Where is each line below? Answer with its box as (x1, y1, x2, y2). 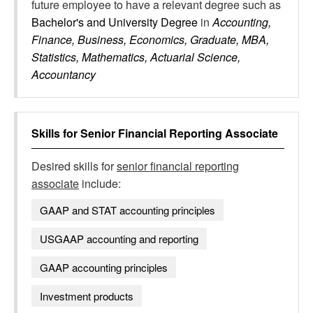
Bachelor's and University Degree (31, 14, 201, 30)
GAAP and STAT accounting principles (40, 203, 215, 217)
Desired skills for (31, 158, 117, 174)
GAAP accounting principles (40, 260, 168, 275)
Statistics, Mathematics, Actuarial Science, (31, 49, 240, 65)
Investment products (40, 289, 133, 303)
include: (79, 175, 121, 191)
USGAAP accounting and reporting (40, 231, 198, 246)
